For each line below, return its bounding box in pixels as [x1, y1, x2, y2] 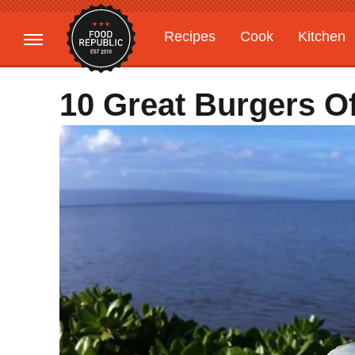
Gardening [164, 59, 231, 75]
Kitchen [298, 29, 345, 44]
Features [255, 59, 311, 75]
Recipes [164, 29, 216, 44]
